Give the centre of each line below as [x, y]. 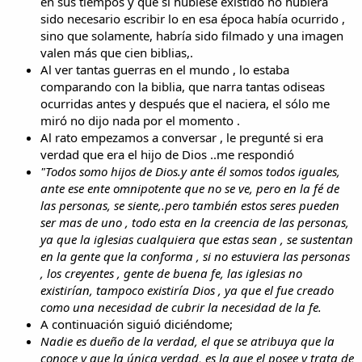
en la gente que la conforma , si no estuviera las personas [195, 256]
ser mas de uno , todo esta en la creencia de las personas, [195, 222]
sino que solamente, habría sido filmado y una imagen [192, 35]
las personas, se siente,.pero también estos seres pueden [190, 205]
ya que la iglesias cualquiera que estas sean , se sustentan [197, 239]
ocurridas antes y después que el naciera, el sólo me [185, 103]
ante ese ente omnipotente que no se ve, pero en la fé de [190, 188]
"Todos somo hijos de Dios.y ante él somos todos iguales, [190, 171]
